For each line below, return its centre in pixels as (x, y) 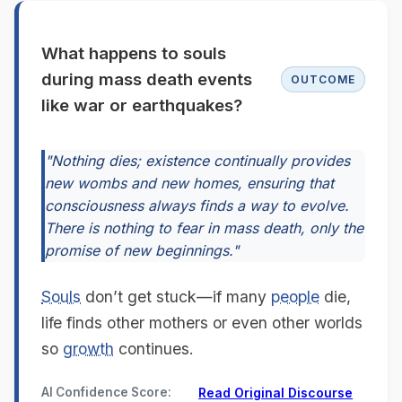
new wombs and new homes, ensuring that (189, 183)
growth (88, 348)
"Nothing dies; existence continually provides (197, 160)
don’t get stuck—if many (176, 296)
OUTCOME (323, 79)
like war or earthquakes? (142, 105)
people (295, 296)
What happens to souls (134, 53)
